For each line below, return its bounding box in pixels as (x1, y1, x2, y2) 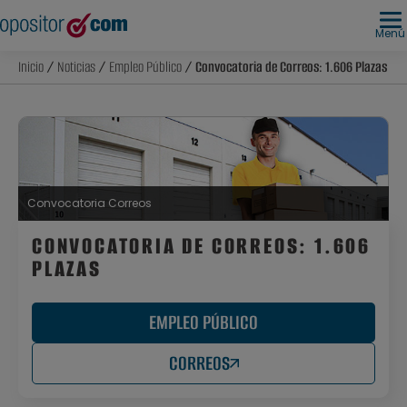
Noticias (57, 57, 95, 76)
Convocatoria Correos (27, 195, 152, 211)
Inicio (18, 57, 44, 76)
